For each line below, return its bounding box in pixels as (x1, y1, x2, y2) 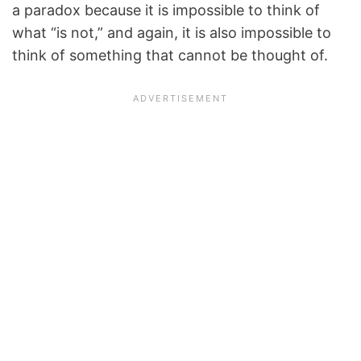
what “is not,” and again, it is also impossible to (12, 24, 331, 41)
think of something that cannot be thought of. (12, 47, 328, 64)
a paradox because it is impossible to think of (12, 2, 320, 19)
